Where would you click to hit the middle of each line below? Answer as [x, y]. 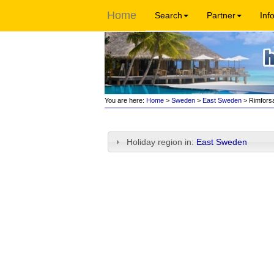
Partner [221, 15]
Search [168, 15]
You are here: [124, 100]
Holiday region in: [162, 142]
